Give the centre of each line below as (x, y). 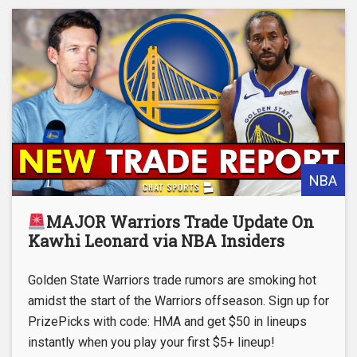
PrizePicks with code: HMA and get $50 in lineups (167, 322)
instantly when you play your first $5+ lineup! (151, 343)
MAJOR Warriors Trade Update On (180, 222)
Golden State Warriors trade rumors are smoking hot (172, 280)
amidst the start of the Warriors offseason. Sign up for (178, 301)
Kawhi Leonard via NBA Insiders (156, 241)
